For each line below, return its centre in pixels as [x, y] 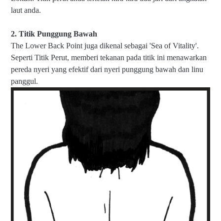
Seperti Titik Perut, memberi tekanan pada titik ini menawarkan [109, 58]
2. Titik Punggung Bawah [54, 34]
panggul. [24, 81]
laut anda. [26, 10]
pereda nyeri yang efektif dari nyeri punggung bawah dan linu [107, 70]
